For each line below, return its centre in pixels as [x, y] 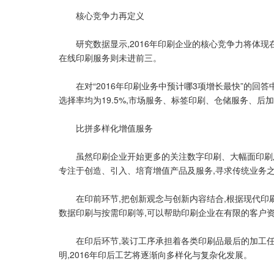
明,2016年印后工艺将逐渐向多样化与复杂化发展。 [155, 254]
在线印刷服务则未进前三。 [110, 57]
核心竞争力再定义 [102, 15]
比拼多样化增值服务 [106, 128]
